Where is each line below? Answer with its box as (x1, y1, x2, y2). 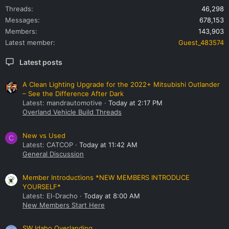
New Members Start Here (22, 200, 105, 209)
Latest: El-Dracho (22, 191, 78, 200)
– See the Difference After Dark (22, 89, 124, 98)
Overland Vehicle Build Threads (22, 108, 122, 117)
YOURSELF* (22, 182, 61, 191)
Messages (5, 15, 38, 24)
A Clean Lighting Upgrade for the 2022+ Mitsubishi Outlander (22, 80, 220, 89)
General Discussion (22, 150, 84, 158)
